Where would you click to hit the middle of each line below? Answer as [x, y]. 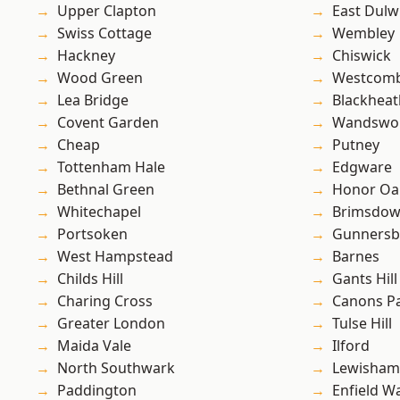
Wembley [363, 33]
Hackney [86, 56]
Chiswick [362, 56]
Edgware [362, 167]
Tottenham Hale [111, 167]
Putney [356, 145]
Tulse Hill [362, 324]
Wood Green [100, 78]
